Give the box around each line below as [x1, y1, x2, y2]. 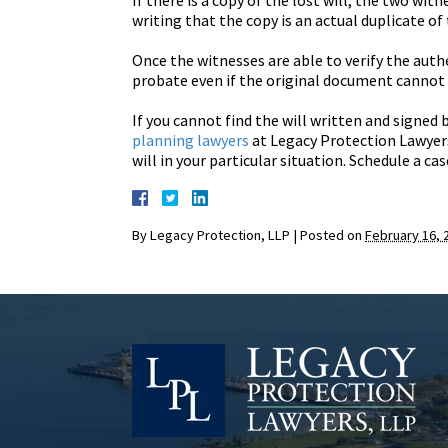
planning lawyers [132, 130, 249, 150]
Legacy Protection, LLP [150, 226, 290, 244]
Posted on [300, 226, 365, 244]
